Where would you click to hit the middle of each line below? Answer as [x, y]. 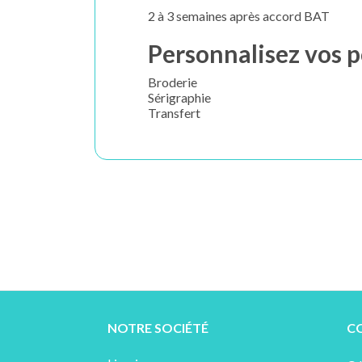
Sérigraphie [179, 97]
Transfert [174, 112]
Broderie [173, 82]
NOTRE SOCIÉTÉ [158, 327]
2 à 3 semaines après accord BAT [239, 15]
